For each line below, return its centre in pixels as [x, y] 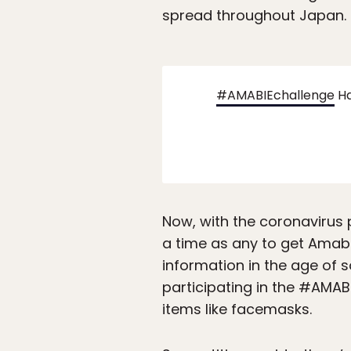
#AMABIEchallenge [275, 96]
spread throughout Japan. [254, 16]
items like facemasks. [237, 309]
